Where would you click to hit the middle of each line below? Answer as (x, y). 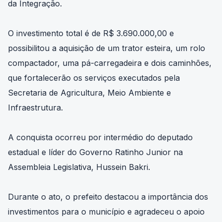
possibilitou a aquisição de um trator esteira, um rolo (107, 48)
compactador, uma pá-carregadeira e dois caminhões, (110, 63)
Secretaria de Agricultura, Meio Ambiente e (89, 92)
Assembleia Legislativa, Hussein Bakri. (79, 167)
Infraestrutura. (35, 107)
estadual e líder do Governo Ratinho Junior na (95, 152)
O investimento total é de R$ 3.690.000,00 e (91, 33)
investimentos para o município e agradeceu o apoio (106, 211)
